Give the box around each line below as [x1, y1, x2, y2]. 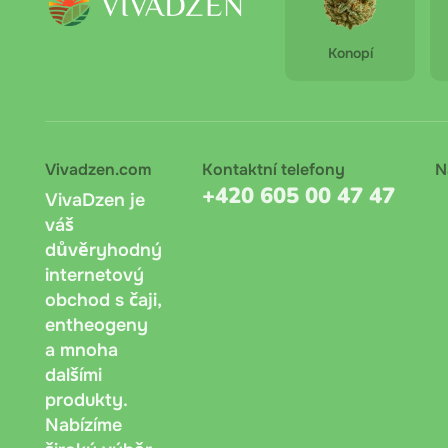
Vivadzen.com [45, 158, 151, 180]
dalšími [45, 363, 102, 386]
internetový [45, 263, 144, 286]
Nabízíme [45, 413, 122, 436]
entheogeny [45, 313, 148, 336]
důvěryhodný [45, 238, 162, 261]
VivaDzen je [45, 188, 145, 211]
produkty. [45, 388, 127, 411]
